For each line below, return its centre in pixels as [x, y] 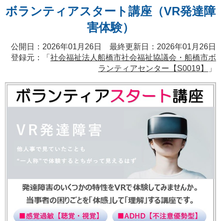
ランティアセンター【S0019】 [153, 68]
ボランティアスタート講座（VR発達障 [110, 11]
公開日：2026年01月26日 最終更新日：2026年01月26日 [113, 47]
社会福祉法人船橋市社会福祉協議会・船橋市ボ [133, 57]
